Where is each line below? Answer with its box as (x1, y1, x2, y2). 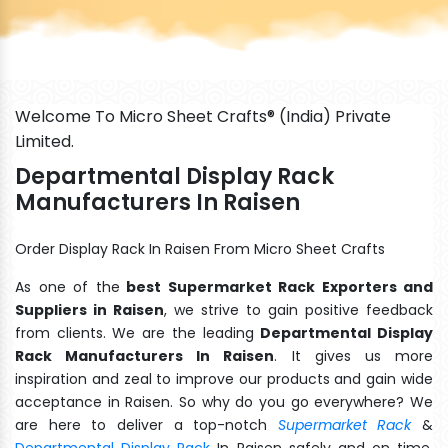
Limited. (15, 129, 74, 153)
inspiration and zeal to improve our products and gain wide (15, 368, 433, 389)
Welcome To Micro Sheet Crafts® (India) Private (15, 104, 391, 128)
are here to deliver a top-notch (15, 414, 278, 435)
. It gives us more (274, 345, 434, 366)
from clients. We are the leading (15, 322, 261, 343)
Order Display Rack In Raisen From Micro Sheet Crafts (15, 238, 385, 259)
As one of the (15, 276, 120, 297)
